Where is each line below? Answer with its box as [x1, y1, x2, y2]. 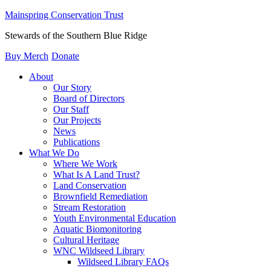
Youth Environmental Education [53, 213, 176, 223]
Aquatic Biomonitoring [53, 224, 142, 234]
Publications [53, 137, 100, 147]
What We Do [29, 148, 79, 158]
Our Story [53, 82, 91, 93]
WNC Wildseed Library [53, 246, 145, 256]
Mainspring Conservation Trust [5, 10, 123, 20]
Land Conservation [53, 180, 126, 191]
